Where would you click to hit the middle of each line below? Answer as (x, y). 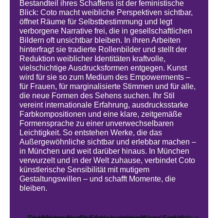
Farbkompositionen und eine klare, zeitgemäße (101, 114)
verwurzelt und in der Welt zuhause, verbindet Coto (108, 161)
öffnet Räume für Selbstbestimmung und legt (96, 22)
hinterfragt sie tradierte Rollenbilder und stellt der (103, 50)
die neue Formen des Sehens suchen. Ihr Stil (97, 96)
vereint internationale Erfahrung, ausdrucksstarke (104, 105)
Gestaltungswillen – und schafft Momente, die (98, 179)
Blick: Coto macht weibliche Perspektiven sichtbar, (106, 13)
